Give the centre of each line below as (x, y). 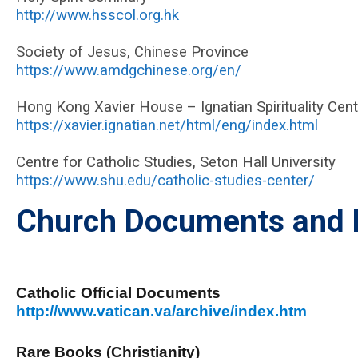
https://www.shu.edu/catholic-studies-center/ (165, 181)
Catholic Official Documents (118, 293)
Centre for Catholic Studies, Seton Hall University (176, 162)
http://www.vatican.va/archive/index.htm (161, 311)
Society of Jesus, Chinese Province (132, 52)
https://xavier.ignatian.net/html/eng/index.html (167, 125)
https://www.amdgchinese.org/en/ (129, 70)
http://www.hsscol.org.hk (97, 15)
